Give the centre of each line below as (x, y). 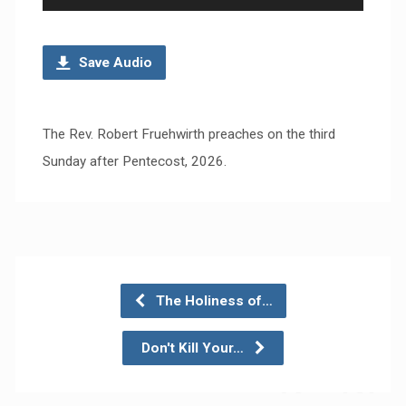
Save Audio (113, 62)
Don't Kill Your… (194, 348)
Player (62, 14)
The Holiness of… (212, 300)
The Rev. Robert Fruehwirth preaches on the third (188, 134)
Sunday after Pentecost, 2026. (134, 161)
